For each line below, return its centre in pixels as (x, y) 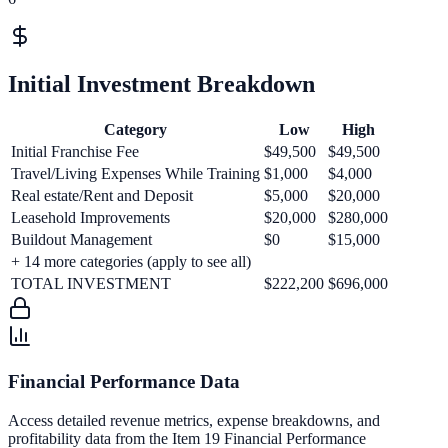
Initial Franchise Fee (75, 152)
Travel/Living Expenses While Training (135, 174)
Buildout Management (81, 240)
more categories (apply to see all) (145, 262)
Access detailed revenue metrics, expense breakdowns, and (194, 420)
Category (135, 130)
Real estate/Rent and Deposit (102, 196)
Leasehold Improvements (90, 218)
